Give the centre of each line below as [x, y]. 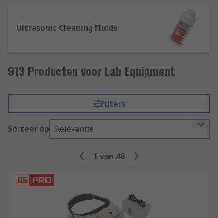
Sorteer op [28, 129]
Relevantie [74, 129]
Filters [113, 104]
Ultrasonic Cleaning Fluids [67, 28]
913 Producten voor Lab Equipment [91, 71]
